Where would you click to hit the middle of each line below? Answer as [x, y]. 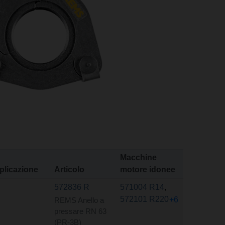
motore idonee [148, 170]
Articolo [69, 170]
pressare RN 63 [80, 211]
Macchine [138, 158]
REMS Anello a [79, 200]
